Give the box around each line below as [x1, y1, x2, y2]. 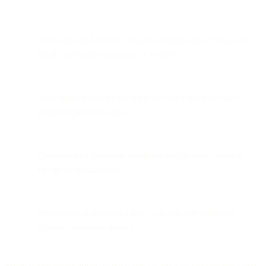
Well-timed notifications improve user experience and [38, 92, 237, 103]
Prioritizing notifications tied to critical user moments [38, 207, 235, 218]
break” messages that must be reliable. [38, 49, 180, 59]
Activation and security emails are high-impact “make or [38, 34, 248, 45]
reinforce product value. [38, 106, 127, 117]
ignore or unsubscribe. [38, 164, 121, 175]
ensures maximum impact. [38, 221, 135, 232]
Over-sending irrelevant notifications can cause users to [38, 150, 244, 160]
